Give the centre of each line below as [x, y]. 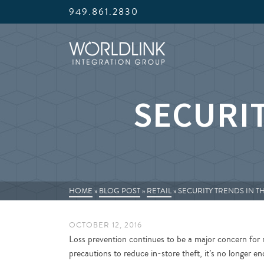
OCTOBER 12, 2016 [105, 225]
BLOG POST [120, 191]
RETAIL [159, 191]
